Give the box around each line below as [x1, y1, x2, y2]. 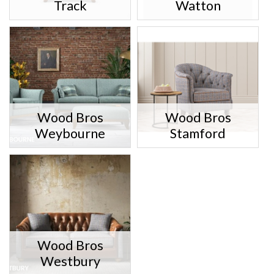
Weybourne [35, 125, 105, 142]
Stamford [170, 125, 226, 142]
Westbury [40, 253, 100, 270]
